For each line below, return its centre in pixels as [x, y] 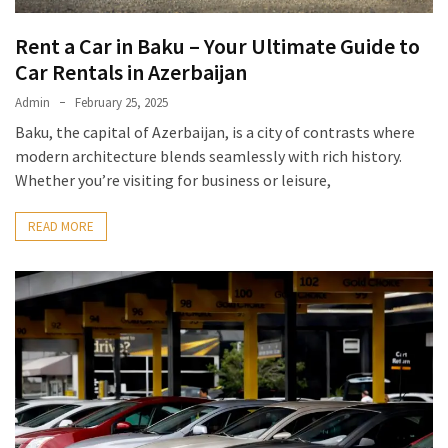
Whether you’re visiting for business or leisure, [173, 179]
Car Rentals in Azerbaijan [131, 71]
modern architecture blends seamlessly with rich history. [208, 155]
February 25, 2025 [121, 102]
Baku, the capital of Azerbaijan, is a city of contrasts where [215, 131]
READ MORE [61, 226]
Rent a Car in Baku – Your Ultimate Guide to [217, 45]
